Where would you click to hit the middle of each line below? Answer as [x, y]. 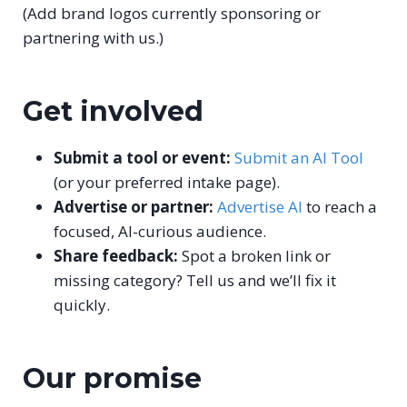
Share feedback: [116, 255]
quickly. [82, 304]
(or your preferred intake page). [167, 182]
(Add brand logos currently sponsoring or [172, 13]
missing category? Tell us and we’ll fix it [195, 280]
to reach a [340, 206]
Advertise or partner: [134, 206]
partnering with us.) [93, 37]
